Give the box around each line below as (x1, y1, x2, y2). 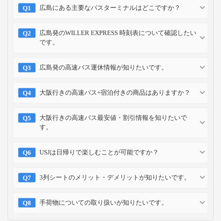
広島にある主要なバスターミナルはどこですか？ (39, 3, 181, 11)
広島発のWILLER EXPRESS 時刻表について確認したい (39, 29, 196, 37)
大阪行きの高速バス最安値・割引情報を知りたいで (39, 113, 187, 121)
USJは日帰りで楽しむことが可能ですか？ (39, 148, 159, 156)
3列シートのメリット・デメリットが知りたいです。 (39, 173, 190, 181)
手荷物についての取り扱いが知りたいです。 (39, 198, 168, 206)
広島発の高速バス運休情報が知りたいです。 (39, 63, 168, 71)
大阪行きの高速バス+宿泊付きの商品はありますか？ (39, 88, 190, 96)
